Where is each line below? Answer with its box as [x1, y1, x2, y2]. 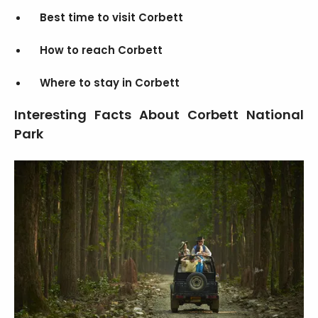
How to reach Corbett [40, 42, 163, 57]
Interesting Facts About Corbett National [14, 105, 304, 124]
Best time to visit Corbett [40, 9, 183, 25]
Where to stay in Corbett [40, 75, 180, 90]
